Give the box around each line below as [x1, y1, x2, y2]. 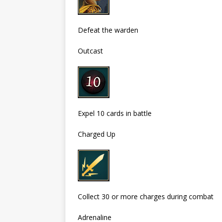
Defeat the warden [78, 25, 138, 35]
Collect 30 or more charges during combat [78, 191, 214, 201]
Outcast [78, 46, 103, 55]
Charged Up [78, 129, 115, 139]
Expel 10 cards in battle [78, 108, 152, 118]
